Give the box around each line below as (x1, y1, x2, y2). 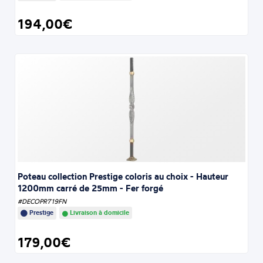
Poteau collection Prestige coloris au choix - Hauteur (18, 170, 229, 182)
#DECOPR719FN (18, 197, 67, 205)
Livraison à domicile (68, 208, 130, 217)
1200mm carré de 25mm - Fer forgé (18, 182, 164, 194)
